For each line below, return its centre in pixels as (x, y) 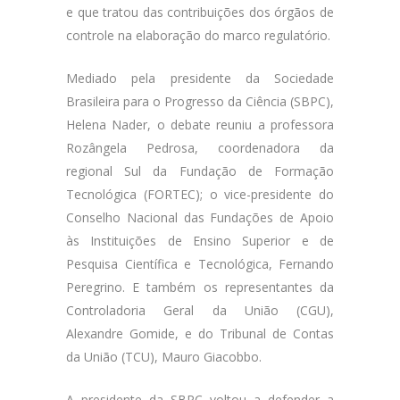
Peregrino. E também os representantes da (200, 287)
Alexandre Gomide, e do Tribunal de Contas (200, 333)
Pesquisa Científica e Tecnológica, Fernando (200, 264)
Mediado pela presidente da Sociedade (200, 78)
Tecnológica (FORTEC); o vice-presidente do (200, 194)
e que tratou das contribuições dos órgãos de (200, 12)
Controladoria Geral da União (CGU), (200, 310)
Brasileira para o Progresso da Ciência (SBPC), (200, 101)
